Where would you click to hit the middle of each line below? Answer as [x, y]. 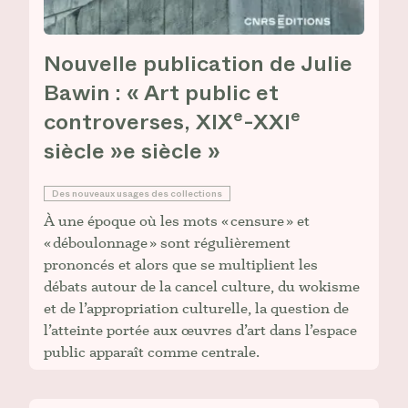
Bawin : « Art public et [161, 93]
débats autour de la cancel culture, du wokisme [202, 286]
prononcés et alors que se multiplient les [181, 265]
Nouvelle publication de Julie [198, 64]
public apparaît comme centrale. [152, 352]
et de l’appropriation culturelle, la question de [196, 308]
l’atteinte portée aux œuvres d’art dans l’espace [200, 330]
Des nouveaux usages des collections [137, 194]
